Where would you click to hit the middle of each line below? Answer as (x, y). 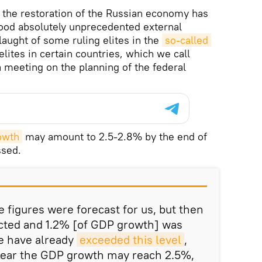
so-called (187, 40)
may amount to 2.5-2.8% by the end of (115, 136)
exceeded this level (130, 239)
